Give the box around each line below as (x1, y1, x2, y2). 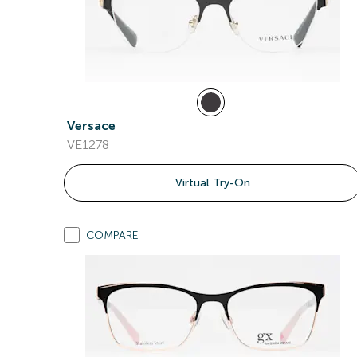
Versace (67, 118, 116, 133)
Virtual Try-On (175, 176, 250, 190)
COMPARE (86, 229, 139, 242)
